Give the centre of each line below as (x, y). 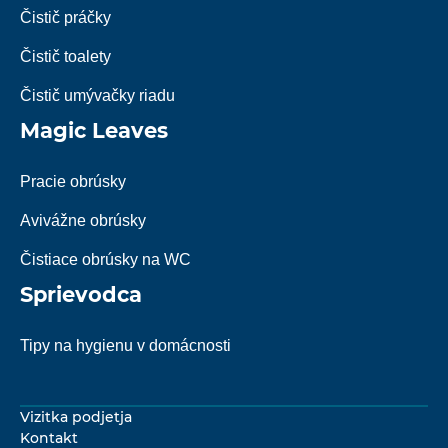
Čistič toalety (65, 57)
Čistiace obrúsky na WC (105, 260)
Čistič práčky (65, 18)
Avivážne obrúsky (83, 221)
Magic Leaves (94, 131)
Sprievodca (81, 295)
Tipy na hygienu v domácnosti (125, 346)
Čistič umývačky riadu (97, 96)
